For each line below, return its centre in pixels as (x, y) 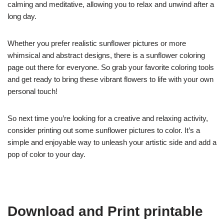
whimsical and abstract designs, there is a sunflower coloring (106, 55)
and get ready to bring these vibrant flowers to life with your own (110, 79)
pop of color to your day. (46, 154)
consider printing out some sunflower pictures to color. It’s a (104, 130)
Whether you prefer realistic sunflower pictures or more (97, 43)
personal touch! (32, 91)
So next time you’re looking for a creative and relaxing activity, (108, 118)
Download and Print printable (105, 211)
